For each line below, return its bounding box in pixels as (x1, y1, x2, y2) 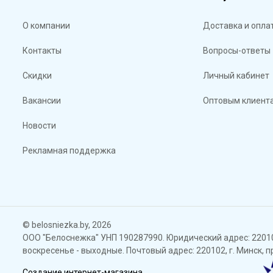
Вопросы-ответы (203, 45, 271, 55)
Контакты (23, 45, 62, 55)
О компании (23, 20, 70, 30)
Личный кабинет (203, 70, 270, 80)
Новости (23, 120, 56, 130)
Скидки (23, 70, 52, 80)
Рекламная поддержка (23, 145, 116, 155)
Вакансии (23, 95, 61, 105)
